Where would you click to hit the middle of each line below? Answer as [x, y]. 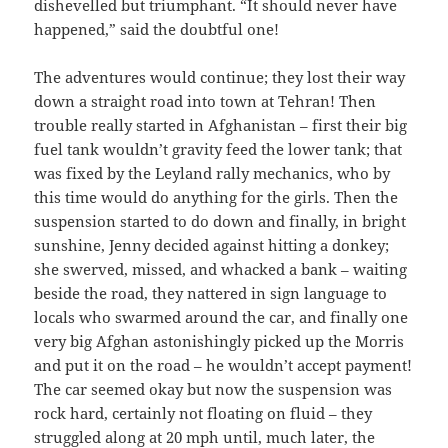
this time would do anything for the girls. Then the [216, 196]
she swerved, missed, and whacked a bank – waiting [221, 268]
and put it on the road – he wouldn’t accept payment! [223, 364]
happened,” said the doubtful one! [157, 28]
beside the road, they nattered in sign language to [211, 292]
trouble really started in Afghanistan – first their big [221, 124]
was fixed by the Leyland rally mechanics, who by [212, 172]
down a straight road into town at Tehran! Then [205, 100]
